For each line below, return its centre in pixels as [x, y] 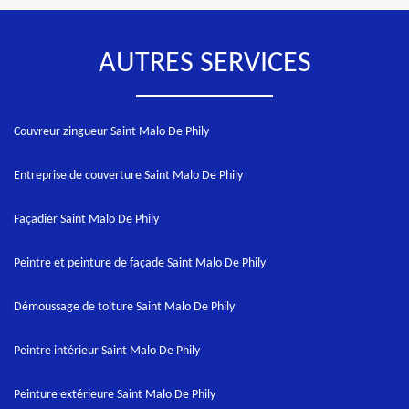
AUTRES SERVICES [204, 64]
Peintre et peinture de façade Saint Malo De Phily [140, 263]
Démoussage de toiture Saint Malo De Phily [124, 307]
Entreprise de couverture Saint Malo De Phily [128, 176]
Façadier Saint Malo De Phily [86, 220]
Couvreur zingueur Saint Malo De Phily [111, 132]
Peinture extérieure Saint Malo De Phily [115, 395]
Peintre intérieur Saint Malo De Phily [107, 351]
